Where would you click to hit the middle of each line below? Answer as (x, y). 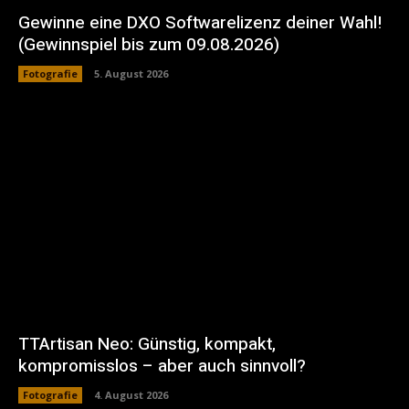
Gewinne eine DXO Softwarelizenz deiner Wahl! (200, 22)
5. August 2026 (131, 73)
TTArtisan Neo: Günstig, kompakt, (147, 345)
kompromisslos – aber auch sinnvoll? (162, 367)
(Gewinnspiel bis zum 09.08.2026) (149, 44)
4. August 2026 (131, 395)
